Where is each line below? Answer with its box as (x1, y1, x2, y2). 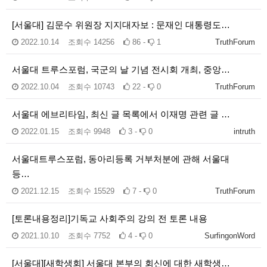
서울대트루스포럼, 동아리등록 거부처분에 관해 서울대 (12, 153, 229, 164)
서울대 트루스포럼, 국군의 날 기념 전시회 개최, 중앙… (12, 64, 230, 74)
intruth (234, 126, 255, 136)
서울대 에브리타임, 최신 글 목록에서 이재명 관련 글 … (12, 108, 230, 119)
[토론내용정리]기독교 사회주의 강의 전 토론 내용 (12, 213, 207, 223)
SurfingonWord (204, 231, 255, 240)
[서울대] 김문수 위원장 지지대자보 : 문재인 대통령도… (12, 19, 230, 30)
